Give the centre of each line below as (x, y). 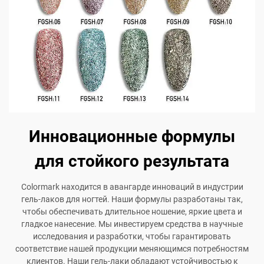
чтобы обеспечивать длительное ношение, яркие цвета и (132, 212)
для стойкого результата (132, 161)
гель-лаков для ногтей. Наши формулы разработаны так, (132, 199)
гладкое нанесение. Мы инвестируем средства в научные (132, 224)
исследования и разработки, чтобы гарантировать (132, 237)
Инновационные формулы (132, 137)
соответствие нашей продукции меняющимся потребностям (132, 249)
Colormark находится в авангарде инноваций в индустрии (132, 187)
